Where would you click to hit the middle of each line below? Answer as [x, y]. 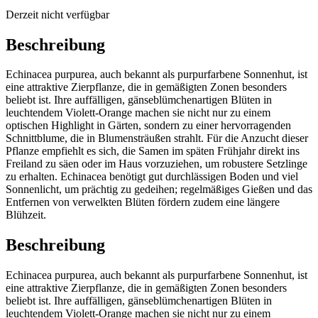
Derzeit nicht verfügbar [57, 14]
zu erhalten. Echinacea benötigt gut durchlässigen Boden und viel [152, 177]
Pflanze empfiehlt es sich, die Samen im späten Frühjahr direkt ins [153, 151]
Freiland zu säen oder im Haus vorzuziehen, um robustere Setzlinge [157, 164]
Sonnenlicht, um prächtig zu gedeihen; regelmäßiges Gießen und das [159, 190]
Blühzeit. [26, 215]
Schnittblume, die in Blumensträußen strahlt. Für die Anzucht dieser [157, 138]
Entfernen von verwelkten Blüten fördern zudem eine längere [143, 202]
